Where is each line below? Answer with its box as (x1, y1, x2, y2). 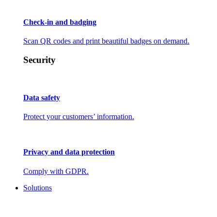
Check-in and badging (23, 17, 96, 26)
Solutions (23, 183, 52, 192)
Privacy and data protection (23, 148, 115, 156)
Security (23, 54, 56, 65)
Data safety (23, 93, 60, 102)
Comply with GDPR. (23, 167, 89, 175)
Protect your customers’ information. (23, 112, 134, 121)
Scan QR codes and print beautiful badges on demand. (23, 37, 189, 46)
